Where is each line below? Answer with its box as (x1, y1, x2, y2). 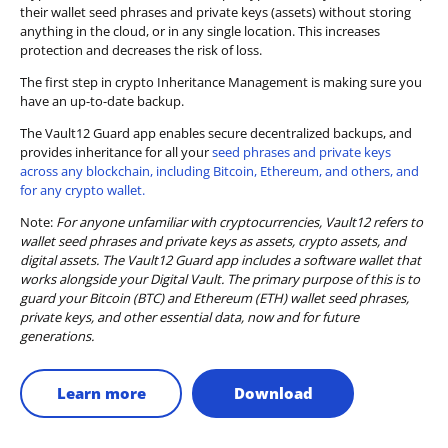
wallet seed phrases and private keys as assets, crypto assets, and (20, 232, 406, 251)
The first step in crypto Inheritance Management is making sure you (20, 73, 422, 92)
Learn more (56, 382, 146, 403)
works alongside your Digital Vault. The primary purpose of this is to (20, 270, 420, 289)
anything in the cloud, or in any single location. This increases (20, 22, 380, 41)
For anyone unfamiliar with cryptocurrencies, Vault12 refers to (56, 213, 423, 232)
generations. (20, 327, 94, 346)
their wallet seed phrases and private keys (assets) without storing (20, 3, 411, 22)
